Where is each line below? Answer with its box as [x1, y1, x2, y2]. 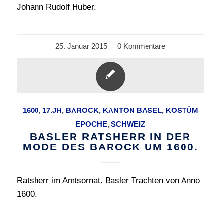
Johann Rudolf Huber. [16, 2, 96, 12]
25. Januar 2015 [55, 42, 108, 50]
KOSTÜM [165, 106, 198, 114]
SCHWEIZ [111, 120, 146, 128]
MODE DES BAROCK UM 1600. [22, 141, 198, 152]
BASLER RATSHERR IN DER [30, 131, 191, 142]
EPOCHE [75, 120, 108, 128]
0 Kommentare [117, 42, 166, 50]
